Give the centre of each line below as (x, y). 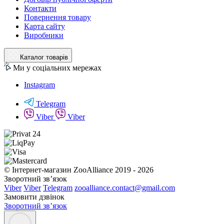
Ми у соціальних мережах (56, 68)
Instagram (39, 85)
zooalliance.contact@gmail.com (125, 188)
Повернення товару (57, 17)
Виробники (44, 35)
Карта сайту (44, 26)
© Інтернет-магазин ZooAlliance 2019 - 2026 (79, 170)
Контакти (40, 8)
